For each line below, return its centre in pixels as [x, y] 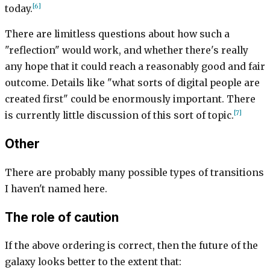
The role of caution [62, 217]
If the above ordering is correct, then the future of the [131, 246]
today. [19, 8]
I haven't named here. [56, 189]
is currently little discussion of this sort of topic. [119, 116]
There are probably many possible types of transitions [134, 172]
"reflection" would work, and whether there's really [127, 51]
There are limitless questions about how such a [117, 34]
